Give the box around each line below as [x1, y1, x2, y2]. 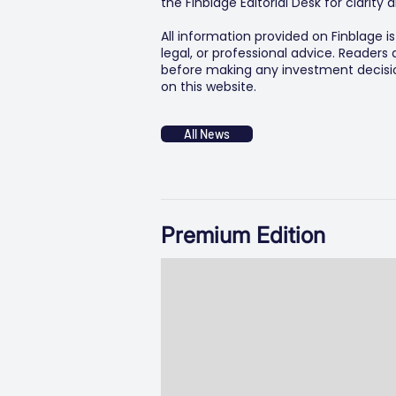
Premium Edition [161, 222, 325, 248]
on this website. [161, 78, 256, 95]
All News [184, 126, 230, 141]
